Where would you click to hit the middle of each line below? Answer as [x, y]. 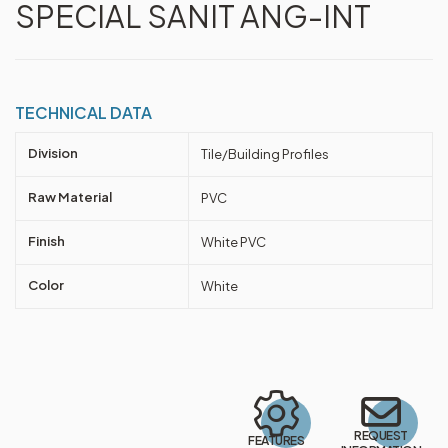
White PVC [233, 241]
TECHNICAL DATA [83, 112]
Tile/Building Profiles [265, 153]
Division [53, 152]
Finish [46, 240]
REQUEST [381, 435]
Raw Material [70, 196]
